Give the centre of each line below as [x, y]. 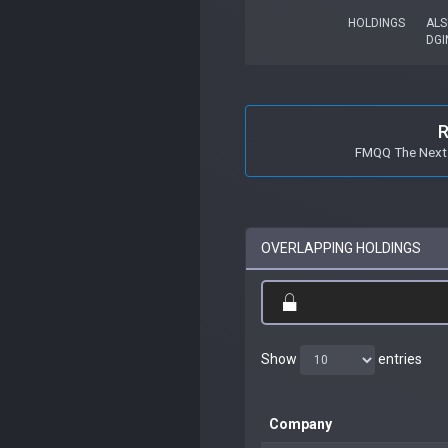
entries [398, 358]
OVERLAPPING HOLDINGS [341, 247]
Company [300, 423]
